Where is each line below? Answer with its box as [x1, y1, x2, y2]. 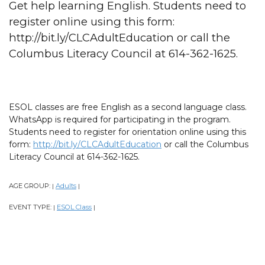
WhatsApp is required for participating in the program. [9, 114, 231, 125]
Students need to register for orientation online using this [9, 126, 246, 137]
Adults [56, 181, 76, 190]
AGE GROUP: [9, 181, 52, 190]
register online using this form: [9, 14, 174, 28]
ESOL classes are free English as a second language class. [9, 101, 247, 112]
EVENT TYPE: [9, 202, 53, 211]
